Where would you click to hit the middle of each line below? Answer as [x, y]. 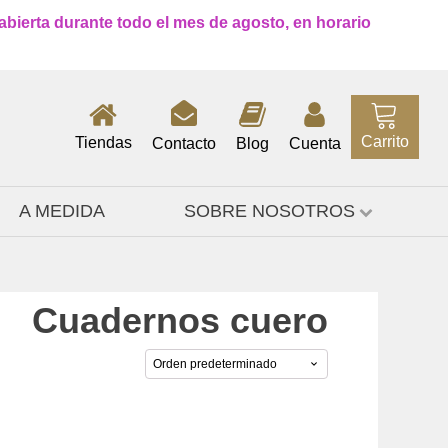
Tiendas [103, 142]
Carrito [384, 141]
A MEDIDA [62, 211]
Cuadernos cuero [180, 320]
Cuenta [314, 143]
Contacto [183, 143]
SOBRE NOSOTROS [270, 211]
